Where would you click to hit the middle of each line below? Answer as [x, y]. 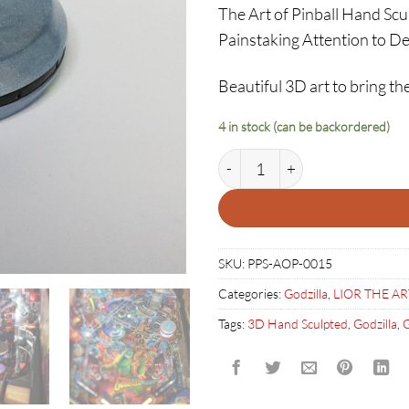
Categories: [251, 294]
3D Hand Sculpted [298, 324]
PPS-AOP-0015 [290, 264]
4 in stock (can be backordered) [304, 127]
